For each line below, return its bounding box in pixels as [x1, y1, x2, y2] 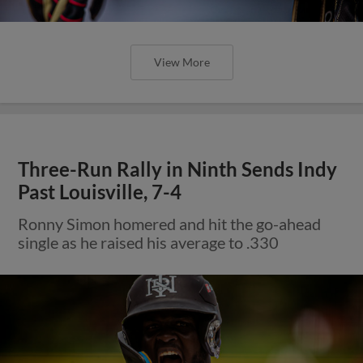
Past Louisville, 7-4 [18, 180, 182, 203]
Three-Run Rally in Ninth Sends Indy [18, 157, 338, 181]
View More [153, 54, 210, 69]
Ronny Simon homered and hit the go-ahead [18, 213, 322, 233]
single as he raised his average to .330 [18, 232, 280, 252]
